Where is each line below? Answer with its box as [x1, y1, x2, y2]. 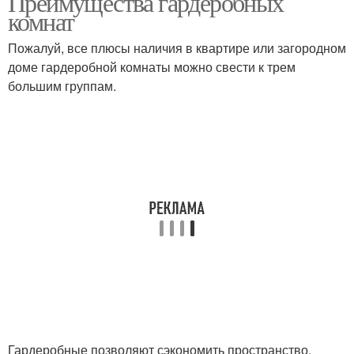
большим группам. [8, 77, 116, 95]
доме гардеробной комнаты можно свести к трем [8, 58, 296, 76]
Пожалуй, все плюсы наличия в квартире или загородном [8, 39, 346, 57]
